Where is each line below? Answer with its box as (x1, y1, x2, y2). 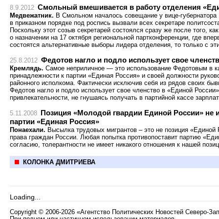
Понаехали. (10, 126, 47, 133)
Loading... (10, 193, 41, 201)
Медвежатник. (10, 12, 54, 19)
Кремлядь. (10, 65, 44, 72)
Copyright (10, 209, 39, 216)
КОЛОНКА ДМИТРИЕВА (23, 158, 95, 166)
